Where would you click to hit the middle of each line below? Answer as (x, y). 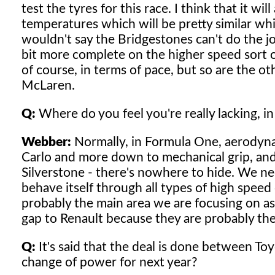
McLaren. (48, 85)
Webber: (46, 142)
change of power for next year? (109, 262)
